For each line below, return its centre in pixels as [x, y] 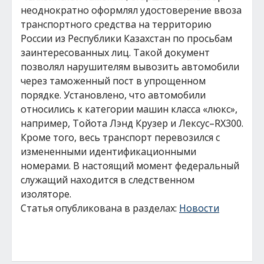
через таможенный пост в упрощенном [113, 81]
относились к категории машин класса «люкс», [129, 109]
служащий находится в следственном [108, 180]
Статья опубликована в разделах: [100, 208]
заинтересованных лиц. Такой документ [115, 52]
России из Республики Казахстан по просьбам [126, 38]
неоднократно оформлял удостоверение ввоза [131, 10]
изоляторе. [46, 194]
